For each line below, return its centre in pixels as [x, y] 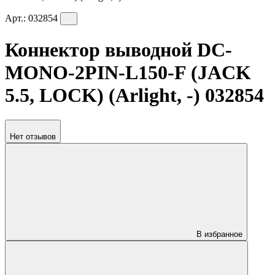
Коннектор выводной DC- [118, 49]
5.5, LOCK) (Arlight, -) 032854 [134, 95]
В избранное [219, 234]
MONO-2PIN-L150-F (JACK [128, 72]
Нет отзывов [33, 137]
